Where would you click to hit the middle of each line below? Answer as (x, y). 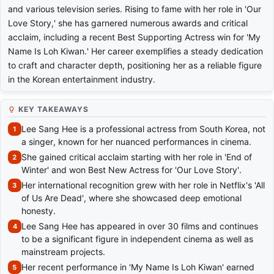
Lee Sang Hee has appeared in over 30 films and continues (140, 226)
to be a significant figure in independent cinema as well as (137, 239)
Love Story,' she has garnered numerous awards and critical (128, 23)
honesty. (39, 211)
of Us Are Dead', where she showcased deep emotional (131, 198)
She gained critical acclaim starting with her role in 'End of (137, 157)
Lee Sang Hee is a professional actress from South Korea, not (143, 129)
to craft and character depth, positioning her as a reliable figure (135, 65)
